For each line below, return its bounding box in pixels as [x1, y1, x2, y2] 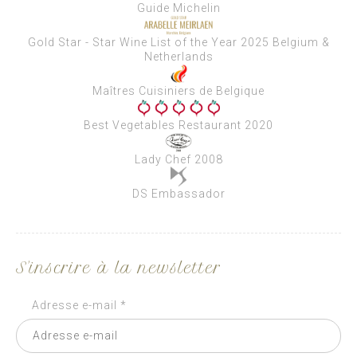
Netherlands [143, 50, 214, 63]
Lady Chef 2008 [134, 153, 223, 166]
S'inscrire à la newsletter [16, 259, 222, 277]
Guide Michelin [136, 2, 221, 14]
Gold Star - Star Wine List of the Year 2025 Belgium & [27, 36, 330, 49]
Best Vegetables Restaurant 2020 [84, 119, 273, 131]
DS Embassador [131, 187, 226, 200]
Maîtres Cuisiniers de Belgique [92, 84, 265, 97]
